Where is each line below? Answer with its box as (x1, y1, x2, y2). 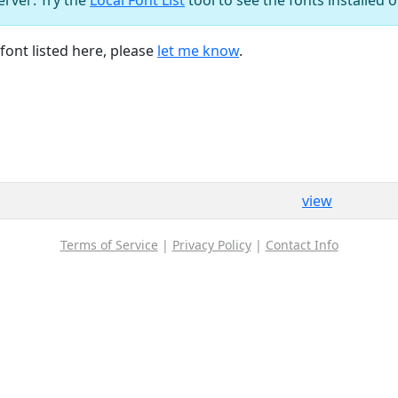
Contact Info (265, 235, 338, 253)
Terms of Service (60, 235, 158, 253)
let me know (157, 40, 239, 60)
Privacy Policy (171, 235, 251, 253)
